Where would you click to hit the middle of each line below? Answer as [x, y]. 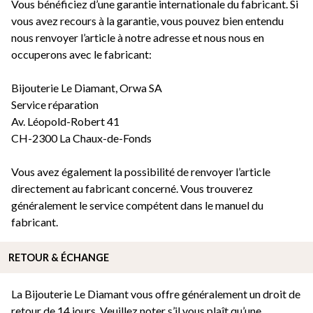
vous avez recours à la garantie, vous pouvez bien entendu [147, 21]
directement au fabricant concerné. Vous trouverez [132, 189]
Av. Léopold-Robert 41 [65, 122]
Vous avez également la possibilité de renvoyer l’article [141, 172]
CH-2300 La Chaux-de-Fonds [81, 138]
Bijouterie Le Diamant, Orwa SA [87, 88]
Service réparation [55, 105]
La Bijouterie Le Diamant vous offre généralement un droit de [156, 294]
